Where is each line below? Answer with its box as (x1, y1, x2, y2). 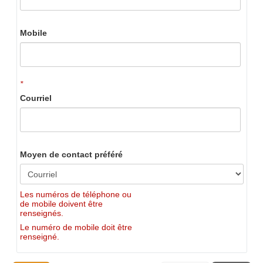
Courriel (19, 93, 52, 103)
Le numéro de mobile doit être (19, 222, 132, 232)
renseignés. (19, 208, 63, 218)
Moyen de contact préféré (19, 150, 123, 160)
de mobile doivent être (19, 198, 103, 208)
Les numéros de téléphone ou (19, 189, 131, 199)
